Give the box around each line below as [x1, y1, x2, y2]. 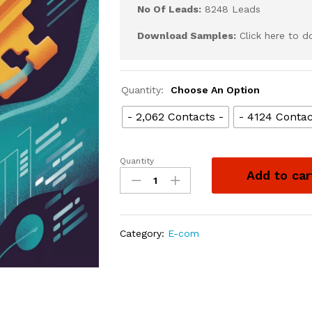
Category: [120, 227, 169, 239]
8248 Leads [201, 3, 261, 15]
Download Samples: [137, 29, 237, 41]
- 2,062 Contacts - [127, 109, 224, 123]
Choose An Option [171, 84, 260, 95]
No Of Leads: [137, 3, 202, 15]
